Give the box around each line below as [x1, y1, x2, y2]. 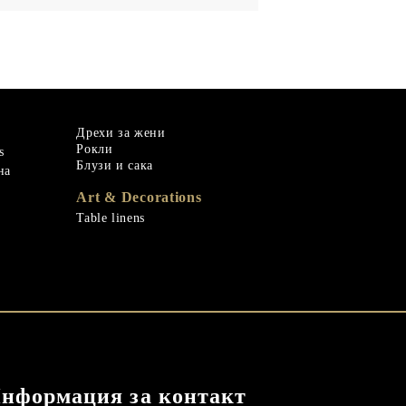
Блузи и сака [76, 158, 153, 172]
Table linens [76, 210, 145, 225]
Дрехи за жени [76, 125, 166, 140]
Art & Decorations [76, 188, 202, 205]
